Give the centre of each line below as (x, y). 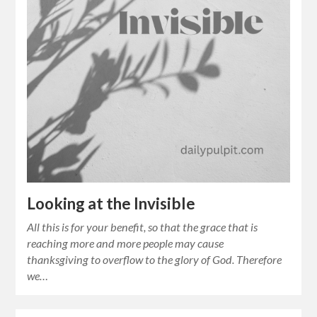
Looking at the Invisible (111, 203)
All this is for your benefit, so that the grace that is (143, 226)
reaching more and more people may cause (126, 243)
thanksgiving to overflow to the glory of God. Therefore (155, 259)
